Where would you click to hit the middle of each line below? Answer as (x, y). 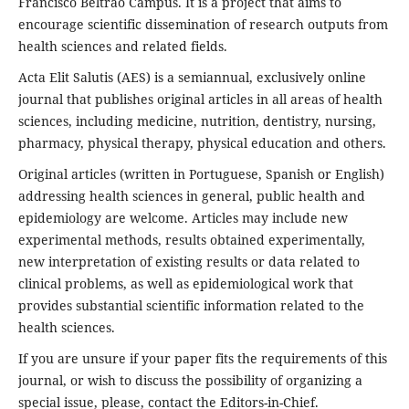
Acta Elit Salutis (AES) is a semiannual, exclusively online (192, 77)
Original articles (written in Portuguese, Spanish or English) (201, 173)
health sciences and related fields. (122, 46)
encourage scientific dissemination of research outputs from (203, 24)
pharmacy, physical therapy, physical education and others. (202, 142)
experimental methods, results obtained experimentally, (191, 239)
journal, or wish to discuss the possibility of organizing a (190, 380)
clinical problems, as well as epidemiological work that (185, 283)
